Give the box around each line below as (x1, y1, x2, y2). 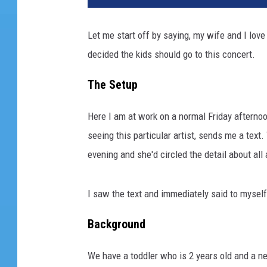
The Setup (88, 77, 138, 92)
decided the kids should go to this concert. (88, 48, 255, 61)
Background (88, 217, 145, 231)
